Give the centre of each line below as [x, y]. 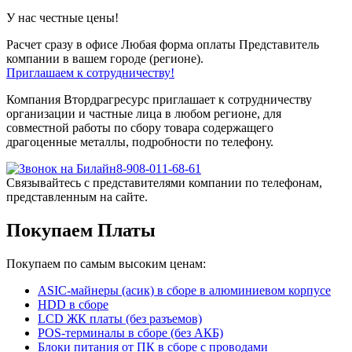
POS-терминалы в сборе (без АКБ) [130, 332]
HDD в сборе [73, 304]
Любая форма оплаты [178, 44]
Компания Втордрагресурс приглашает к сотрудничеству [159, 99]
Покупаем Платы [81, 230]
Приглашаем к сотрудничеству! [90, 72]
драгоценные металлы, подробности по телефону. [140, 141]
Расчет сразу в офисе [62, 44]
